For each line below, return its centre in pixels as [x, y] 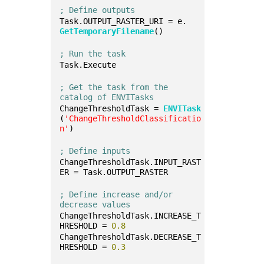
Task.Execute [88, 65]
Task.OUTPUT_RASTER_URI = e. [123, 21]
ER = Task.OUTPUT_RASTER [114, 172]
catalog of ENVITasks [107, 97]
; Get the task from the [114, 87]
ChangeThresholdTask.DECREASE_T [131, 237]
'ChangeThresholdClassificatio [133, 118]
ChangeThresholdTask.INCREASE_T [131, 216]
